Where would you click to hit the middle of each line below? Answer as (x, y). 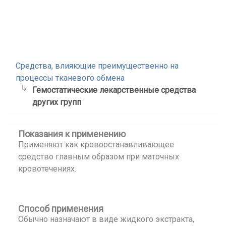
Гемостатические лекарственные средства (114, 90)
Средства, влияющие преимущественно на (97, 66)
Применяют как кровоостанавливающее (96, 145)
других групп (56, 102)
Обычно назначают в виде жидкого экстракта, (106, 219)
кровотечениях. (47, 169)
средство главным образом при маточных (99, 157)
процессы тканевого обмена (70, 78)
